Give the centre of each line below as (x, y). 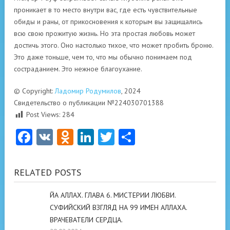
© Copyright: (34, 91)
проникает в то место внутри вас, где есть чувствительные (106, 10)
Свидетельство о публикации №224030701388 (89, 103)
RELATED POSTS (47, 172)
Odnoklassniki (122, 137)
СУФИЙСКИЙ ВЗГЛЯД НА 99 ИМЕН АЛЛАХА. (118, 207)
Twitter (140, 137)
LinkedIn (124, 137)
